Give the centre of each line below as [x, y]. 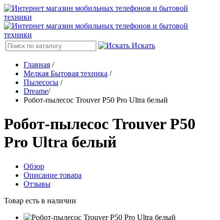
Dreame [36, 91]
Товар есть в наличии [40, 200]
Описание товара [53, 175]
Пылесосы [41, 82]
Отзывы [37, 184]
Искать [142, 45]
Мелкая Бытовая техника [66, 73]
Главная [37, 65]
